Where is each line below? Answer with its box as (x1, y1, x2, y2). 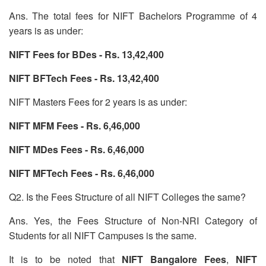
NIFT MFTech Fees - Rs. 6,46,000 (9, 166, 154, 180)
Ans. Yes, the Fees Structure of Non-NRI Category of (9, 213, 257, 227)
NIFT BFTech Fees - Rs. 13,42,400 (9, 71, 159, 85)
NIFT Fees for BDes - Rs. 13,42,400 (9, 47, 164, 61)
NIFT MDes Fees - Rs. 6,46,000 (9, 142, 144, 156)
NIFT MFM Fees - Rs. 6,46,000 (9, 118, 140, 132)
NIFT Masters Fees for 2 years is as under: (9, 94, 187, 109)
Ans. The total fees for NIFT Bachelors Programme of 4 (9, 8, 257, 23)
